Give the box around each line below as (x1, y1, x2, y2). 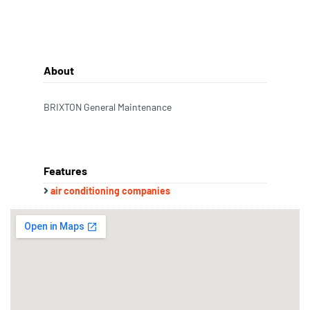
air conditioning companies (51, 185, 170, 197)
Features (44, 164, 87, 177)
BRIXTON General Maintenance (44, 101, 172, 113)
